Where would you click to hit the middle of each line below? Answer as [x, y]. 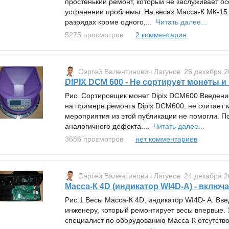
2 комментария [161, 35]
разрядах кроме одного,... [110, 22]
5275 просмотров [94, 35]
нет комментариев [166, 139]
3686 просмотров [94, 139]
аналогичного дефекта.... [109, 126]
